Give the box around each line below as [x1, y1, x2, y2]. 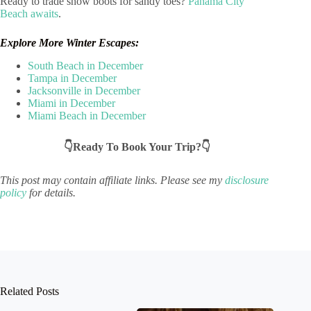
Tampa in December [28, 72, 117, 85]
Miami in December [28, 97, 115, 110]
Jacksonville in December [28, 85, 140, 97]
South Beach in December [28, 60, 143, 72]
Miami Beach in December [28, 110, 146, 122]
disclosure [225, 174, 269, 187]
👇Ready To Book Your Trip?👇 [63, 141, 210, 153]
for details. [26, 187, 76, 199]
